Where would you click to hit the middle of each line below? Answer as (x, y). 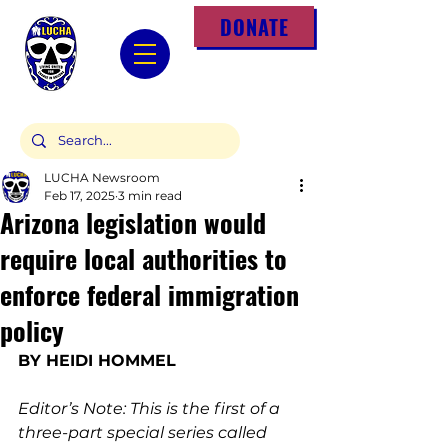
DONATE (254, 26)
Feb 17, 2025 (79, 195)
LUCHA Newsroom (102, 177)
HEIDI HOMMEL (111, 360)
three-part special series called (144, 432)
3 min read (150, 195)
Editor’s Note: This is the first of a (151, 408)
